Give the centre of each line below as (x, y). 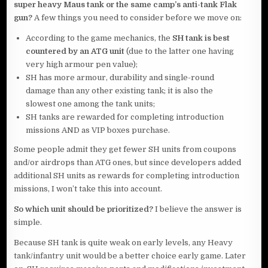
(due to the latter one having (179, 51)
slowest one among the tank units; (91, 104)
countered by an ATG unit (75, 51)
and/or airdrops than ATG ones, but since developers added (128, 163)
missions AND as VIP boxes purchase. (98, 130)
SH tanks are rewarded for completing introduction (125, 117)
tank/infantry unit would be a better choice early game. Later (130, 256)
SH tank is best (201, 38)
